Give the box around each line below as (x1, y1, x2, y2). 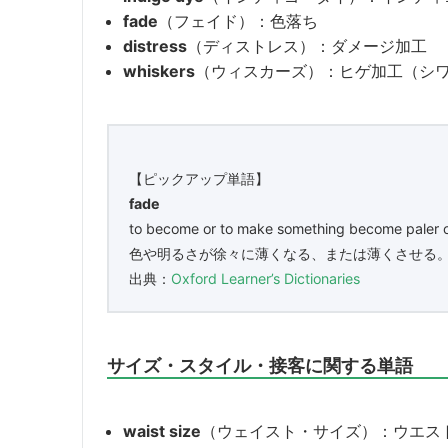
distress (123, 35, 187, 56)
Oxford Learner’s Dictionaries (171, 269, 360, 287)
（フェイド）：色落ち (158, 10, 318, 31)
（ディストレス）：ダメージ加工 (187, 35, 427, 56)
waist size (123, 420, 201, 441)
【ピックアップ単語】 (129, 169, 269, 187)
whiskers (123, 60, 195, 81)
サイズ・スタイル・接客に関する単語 (107, 353, 413, 376)
